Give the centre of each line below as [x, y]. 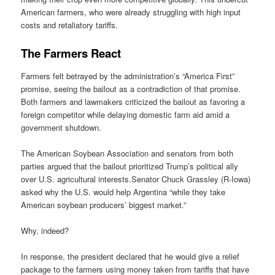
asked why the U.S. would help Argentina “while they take [123, 192]
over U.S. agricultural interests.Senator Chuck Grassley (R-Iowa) [136, 179]
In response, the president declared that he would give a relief [130, 257]
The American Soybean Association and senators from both [127, 153]
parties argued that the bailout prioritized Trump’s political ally [130, 166]
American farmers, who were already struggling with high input [131, 12]
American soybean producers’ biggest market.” [104, 205]
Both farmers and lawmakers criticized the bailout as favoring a [133, 101]
